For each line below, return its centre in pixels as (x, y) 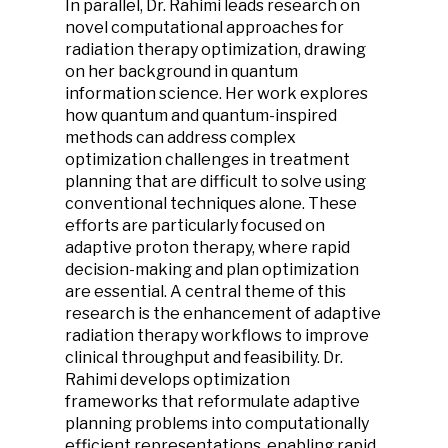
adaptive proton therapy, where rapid (207, 247)
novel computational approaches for (204, 27)
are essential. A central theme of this (205, 291)
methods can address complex (180, 137)
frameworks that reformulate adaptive (212, 401)
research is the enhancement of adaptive (223, 313)
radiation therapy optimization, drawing (215, 49)
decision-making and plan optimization (212, 269)
